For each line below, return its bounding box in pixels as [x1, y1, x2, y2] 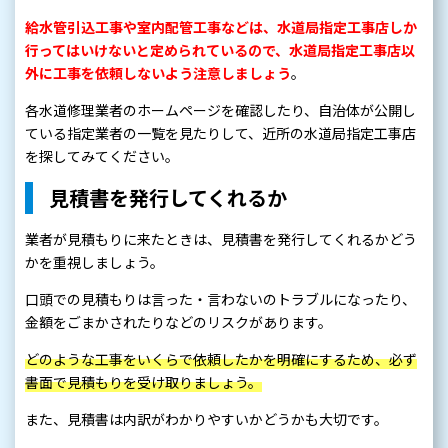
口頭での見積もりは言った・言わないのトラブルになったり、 [25, 289, 416, 310]
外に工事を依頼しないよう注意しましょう [25, 63, 291, 84]
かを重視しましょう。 [25, 252, 164, 273]
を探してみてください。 [25, 146, 179, 167]
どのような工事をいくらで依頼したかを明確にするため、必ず [25, 349, 417, 370]
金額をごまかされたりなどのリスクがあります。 [25, 312, 332, 333]
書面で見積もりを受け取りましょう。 [25, 372, 262, 393]
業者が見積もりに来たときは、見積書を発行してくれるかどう [25, 229, 417, 250]
